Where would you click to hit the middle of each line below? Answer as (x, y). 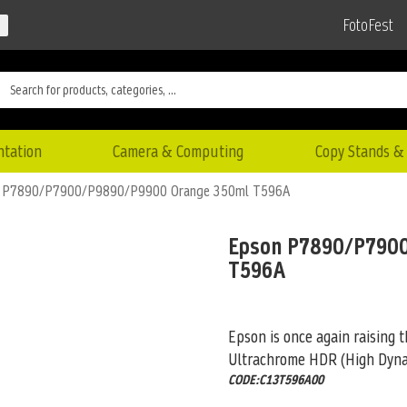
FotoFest (368, 25)
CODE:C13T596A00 (275, 379)
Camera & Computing (179, 151)
